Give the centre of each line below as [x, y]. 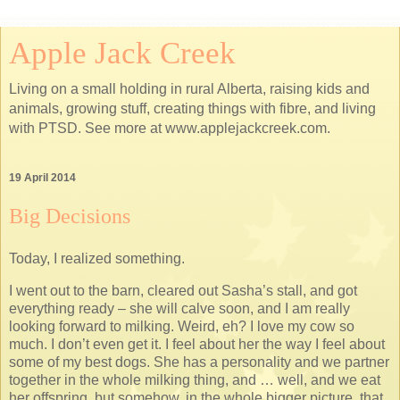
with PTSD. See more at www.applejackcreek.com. [170, 128]
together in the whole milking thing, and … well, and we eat [195, 379]
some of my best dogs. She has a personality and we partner [199, 362]
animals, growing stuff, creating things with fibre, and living [192, 108]
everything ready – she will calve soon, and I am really [179, 308]
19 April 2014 [42, 178]
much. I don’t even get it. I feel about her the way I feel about [197, 344]
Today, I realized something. [97, 258]
